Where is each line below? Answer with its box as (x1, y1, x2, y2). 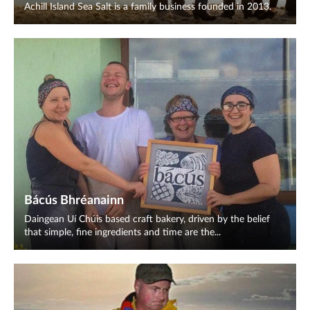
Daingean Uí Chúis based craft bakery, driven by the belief (24, 215, 270, 224)
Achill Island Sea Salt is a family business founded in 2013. (24, 2, 271, 12)
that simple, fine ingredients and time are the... (24, 228, 221, 237)
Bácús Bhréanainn (24, 194, 124, 207)
